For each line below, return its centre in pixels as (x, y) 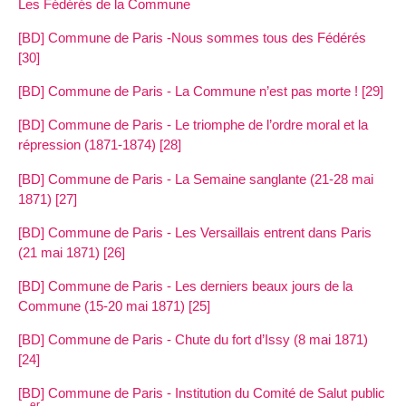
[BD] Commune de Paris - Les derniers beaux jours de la (185, 285)
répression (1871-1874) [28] (100, 145)
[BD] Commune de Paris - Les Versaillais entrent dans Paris (195, 232)
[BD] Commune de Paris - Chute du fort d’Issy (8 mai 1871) (193, 340)
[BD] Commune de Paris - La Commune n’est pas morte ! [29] (201, 92)
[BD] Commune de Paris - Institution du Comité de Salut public (202, 393)
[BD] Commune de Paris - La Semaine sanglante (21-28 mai (196, 179)
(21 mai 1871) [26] (72, 252)
